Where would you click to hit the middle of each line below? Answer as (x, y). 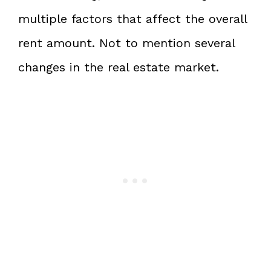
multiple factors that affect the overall (132, 18)
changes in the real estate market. (119, 67)
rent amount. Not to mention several (126, 43)
